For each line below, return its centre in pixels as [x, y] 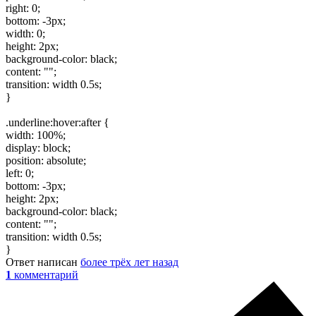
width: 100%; [36, 135]
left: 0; [20, 173]
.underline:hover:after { [57, 122]
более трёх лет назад [129, 262]
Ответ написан [43, 262]
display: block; [38, 147]
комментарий [46, 274]
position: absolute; [46, 160]
